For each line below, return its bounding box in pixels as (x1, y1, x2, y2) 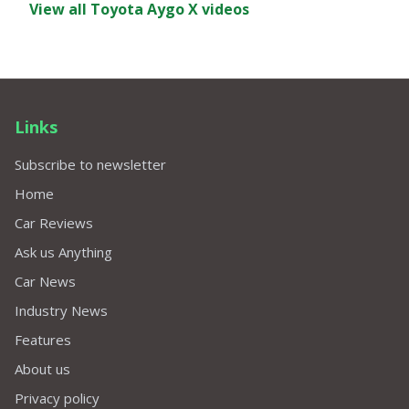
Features (15, 330, 71, 350)
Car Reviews (15, 214, 93, 233)
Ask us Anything (15, 243, 112, 262)
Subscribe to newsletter (15, 155, 166, 174)
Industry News (15, 301, 108, 320)
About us (15, 360, 70, 379)
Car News (15, 272, 76, 291)
